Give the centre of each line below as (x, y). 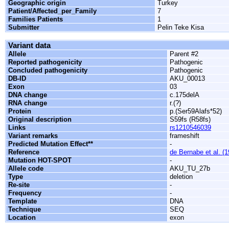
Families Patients (36, 19)
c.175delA (185, 95)
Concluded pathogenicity (48, 70)
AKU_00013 (187, 78)
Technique (25, 209)
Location (22, 217)
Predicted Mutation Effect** (51, 144)
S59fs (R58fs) (190, 119)
